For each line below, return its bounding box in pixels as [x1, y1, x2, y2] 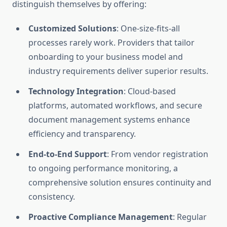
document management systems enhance [28, 114, 190, 126]
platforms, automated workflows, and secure [28, 100, 202, 111]
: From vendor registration [107, 148, 208, 160]
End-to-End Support [28, 148, 107, 160]
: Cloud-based [124, 86, 176, 97]
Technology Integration [28, 86, 124, 97]
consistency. [28, 191, 75, 203]
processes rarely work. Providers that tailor [28, 37, 195, 49]
